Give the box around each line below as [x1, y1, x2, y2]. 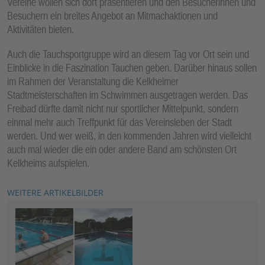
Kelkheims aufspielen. [7, 157, 89, 170]
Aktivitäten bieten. [7, 22, 74, 35]
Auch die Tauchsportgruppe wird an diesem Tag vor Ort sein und [7, 48, 249, 61]
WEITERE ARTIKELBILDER [7, 187, 104, 199]
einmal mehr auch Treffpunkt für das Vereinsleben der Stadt [7, 116, 232, 129]
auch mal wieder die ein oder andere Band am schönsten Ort [7, 143, 237, 156]
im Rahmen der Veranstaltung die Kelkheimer [7, 75, 179, 88]
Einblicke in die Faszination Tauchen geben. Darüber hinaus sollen [7, 62, 257, 75]
